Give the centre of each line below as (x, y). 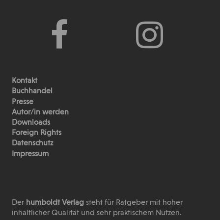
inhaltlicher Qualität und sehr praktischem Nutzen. (96, 213)
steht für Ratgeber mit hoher (134, 203)
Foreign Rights (36, 133)
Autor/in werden (40, 112)
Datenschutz (32, 144)
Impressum (30, 154)
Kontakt (24, 81)
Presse (22, 102)
